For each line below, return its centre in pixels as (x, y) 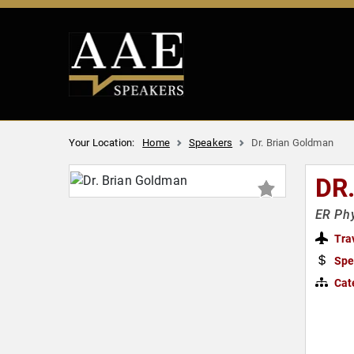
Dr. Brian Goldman (292, 142)
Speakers (211, 142)
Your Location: (102, 142)
